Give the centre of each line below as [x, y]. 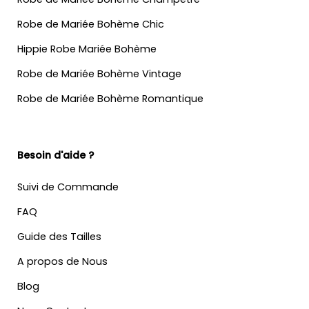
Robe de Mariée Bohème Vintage [99, 73]
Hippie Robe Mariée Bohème [87, 49]
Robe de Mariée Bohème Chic [91, 24]
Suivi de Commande [68, 187]
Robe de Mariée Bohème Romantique [110, 98]
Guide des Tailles [59, 236]
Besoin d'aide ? [56, 155]
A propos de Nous [62, 261]
